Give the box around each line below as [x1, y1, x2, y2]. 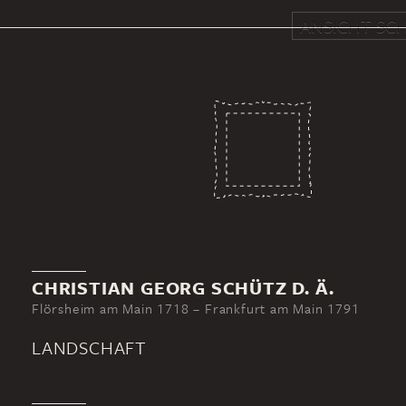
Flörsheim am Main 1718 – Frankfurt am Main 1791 [32, 299, 360, 317]
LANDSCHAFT [32, 335, 147, 360]
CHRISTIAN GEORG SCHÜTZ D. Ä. [32, 275, 334, 300]
